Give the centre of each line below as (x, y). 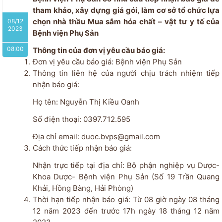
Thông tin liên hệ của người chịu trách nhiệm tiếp (126, 73)
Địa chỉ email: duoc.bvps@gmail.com (96, 136)
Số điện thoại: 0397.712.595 (107, 119)
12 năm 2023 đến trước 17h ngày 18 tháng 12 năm (126, 211)
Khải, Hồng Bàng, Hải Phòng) (83, 188)
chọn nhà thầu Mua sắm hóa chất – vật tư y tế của (126, 21)
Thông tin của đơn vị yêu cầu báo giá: (99, 50)
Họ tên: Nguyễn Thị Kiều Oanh (105, 102)
